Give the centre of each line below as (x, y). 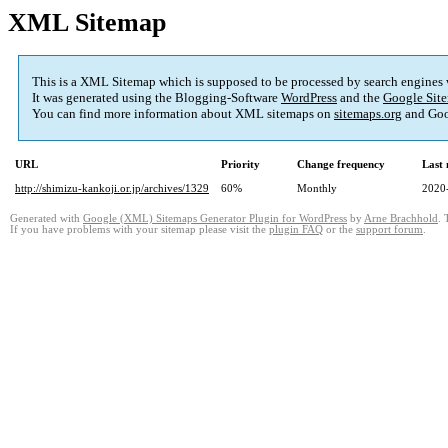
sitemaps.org (368, 114)
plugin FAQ (296, 230)
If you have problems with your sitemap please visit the (139, 230)
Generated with (46, 219)
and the (360, 98)
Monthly (317, 188)
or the (339, 230)
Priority (240, 164)
